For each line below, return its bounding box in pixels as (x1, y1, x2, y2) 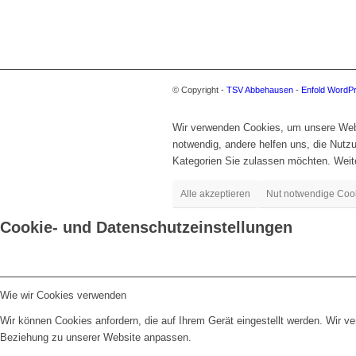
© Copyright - (172, 84, 226, 95)
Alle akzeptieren (180, 188, 250, 199)
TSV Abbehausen (226, 84, 293, 95)
